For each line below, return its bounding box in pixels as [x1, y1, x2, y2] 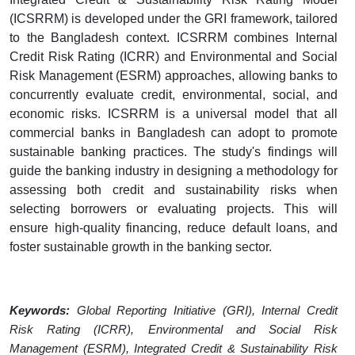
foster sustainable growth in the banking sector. [10, 240, 272, 254]
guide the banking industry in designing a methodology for [10, 164, 338, 177]
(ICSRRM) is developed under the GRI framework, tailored [10, 12, 338, 25]
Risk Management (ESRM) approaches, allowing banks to [10, 69, 338, 82]
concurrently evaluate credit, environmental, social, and [10, 88, 338, 101]
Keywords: [10, 304, 70, 317]
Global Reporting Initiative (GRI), [76, 304, 262, 317]
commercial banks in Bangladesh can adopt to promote [10, 126, 338, 139]
